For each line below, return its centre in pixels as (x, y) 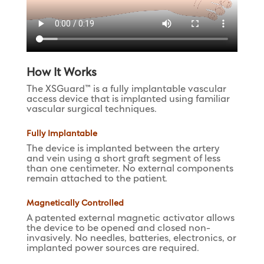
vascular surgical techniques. (91, 109)
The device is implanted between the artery (123, 148)
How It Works (61, 72)
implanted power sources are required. (113, 248)
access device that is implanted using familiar (128, 99)
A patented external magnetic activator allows (130, 218)
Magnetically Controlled (75, 203)
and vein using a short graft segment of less (123, 159)
